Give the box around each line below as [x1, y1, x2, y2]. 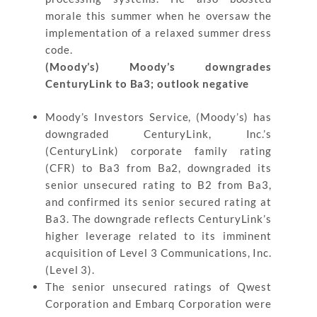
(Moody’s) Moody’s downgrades [45, 60, 272, 73]
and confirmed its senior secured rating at [45, 195, 272, 208]
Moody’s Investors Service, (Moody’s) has [45, 110, 272, 123]
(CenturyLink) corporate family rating [45, 144, 272, 157]
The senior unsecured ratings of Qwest [45, 279, 272, 293]
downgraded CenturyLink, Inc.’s [45, 127, 272, 140]
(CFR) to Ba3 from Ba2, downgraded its [45, 161, 272, 174]
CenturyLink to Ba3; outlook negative [45, 77, 250, 90]
